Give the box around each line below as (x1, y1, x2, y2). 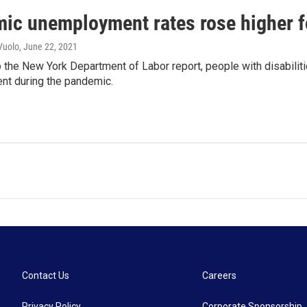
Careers (202, 269, 237, 281)
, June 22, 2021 (19, 41, 77, 53)
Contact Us (22, 269, 69, 281)
